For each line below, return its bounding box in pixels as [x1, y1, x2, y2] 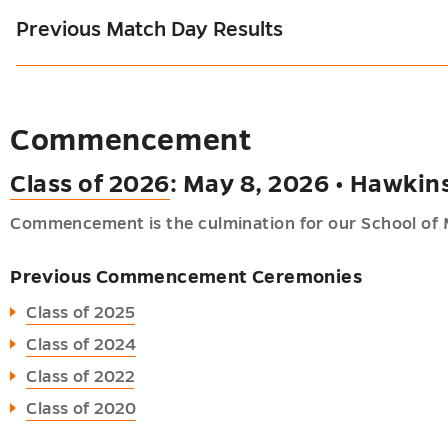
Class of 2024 [26, 336, 137, 354]
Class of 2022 [26, 368, 135, 386]
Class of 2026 [10, 171, 170, 197]
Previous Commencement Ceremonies [10, 267, 362, 287]
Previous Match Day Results [16, 17, 284, 40]
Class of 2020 [26, 400, 137, 418]
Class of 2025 [26, 304, 136, 322]
